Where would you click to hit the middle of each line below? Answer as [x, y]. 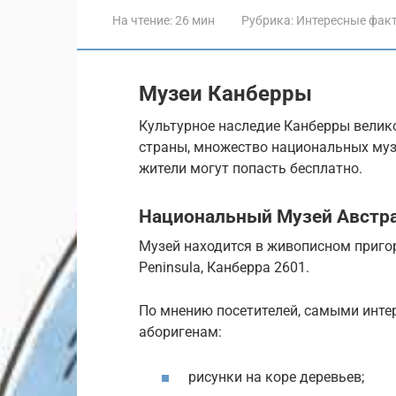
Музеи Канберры [225, 93]
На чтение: [142, 20]
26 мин [194, 20]
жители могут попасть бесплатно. [251, 168]
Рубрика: [267, 20]
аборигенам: [180, 331]
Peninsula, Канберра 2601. [224, 267]
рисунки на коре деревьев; [276, 377]
